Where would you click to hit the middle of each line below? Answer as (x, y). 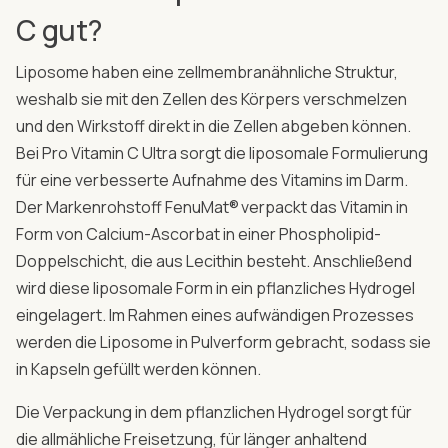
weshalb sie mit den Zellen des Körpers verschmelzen (211, 98)
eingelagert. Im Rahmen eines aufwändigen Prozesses (215, 314)
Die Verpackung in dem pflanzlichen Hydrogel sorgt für (214, 411)
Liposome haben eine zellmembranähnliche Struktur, (207, 71)
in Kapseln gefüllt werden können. (140, 368)
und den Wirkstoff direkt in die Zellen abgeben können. (213, 125)
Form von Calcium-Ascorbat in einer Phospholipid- (198, 233)
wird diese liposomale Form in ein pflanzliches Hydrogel (215, 287)
